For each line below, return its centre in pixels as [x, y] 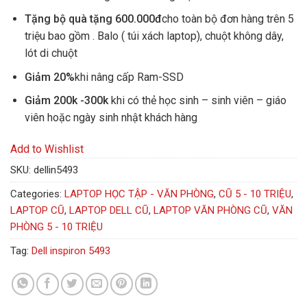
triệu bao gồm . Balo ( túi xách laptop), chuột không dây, [154, 36]
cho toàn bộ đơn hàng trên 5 [228, 19]
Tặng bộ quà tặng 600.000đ [93, 19]
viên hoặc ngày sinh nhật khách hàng [111, 118]
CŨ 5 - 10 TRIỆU [255, 194]
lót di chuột [51, 53]
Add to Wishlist [47, 149]
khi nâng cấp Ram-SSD [129, 77]
